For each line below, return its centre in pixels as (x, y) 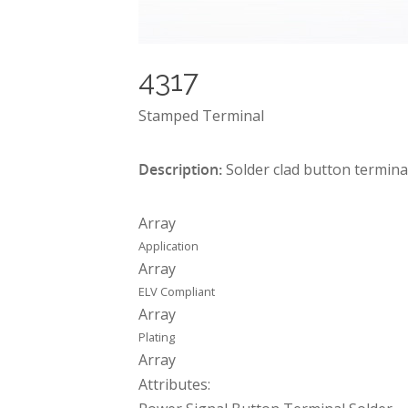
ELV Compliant (177, 291)
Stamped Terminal (201, 116)
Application (168, 246)
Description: (180, 169)
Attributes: (174, 384)
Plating (157, 337)
